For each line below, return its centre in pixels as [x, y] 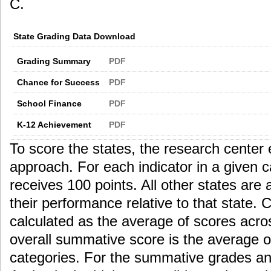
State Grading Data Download [74, 36]
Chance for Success [58, 82]
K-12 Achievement [54, 124]
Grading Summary [54, 61]
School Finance [49, 103]
